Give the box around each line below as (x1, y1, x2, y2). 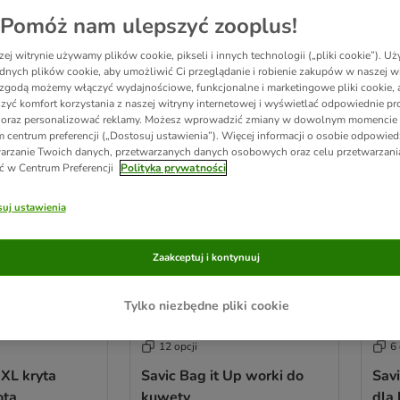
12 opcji (158, 338, 197, 354)
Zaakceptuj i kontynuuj (153, 250, 260, 264)
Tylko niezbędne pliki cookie (123, 296, 289, 314)
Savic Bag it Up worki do (140, 365, 304, 386)
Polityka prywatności (120, 161, 226, 175)
